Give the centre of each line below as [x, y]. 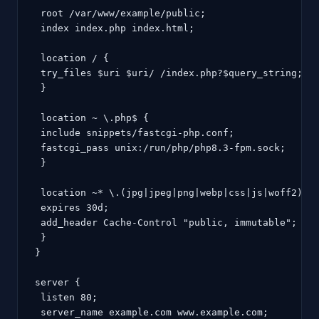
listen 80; [66, 297]
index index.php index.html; [115, 28]
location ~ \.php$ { [92, 117]
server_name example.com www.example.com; [152, 312]
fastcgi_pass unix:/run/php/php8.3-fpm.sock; [160, 147]
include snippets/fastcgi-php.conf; [135, 132]
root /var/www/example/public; [120, 13]
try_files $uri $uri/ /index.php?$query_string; [169, 73]
